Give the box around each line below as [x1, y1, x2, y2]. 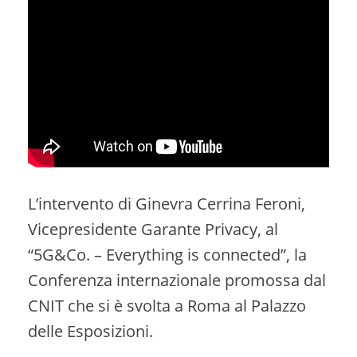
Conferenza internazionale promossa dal [28, 269, 326, 291]
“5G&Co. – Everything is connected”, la [28, 243, 307, 265]
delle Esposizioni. [28, 320, 153, 342]
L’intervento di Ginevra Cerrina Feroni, [28, 192, 305, 214]
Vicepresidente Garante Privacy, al [28, 218, 278, 240]
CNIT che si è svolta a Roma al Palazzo [28, 294, 306, 316]
